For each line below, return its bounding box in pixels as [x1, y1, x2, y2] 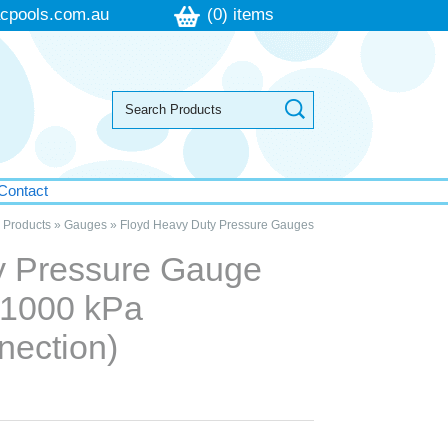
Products [2, 218, 51, 232]
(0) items [206, 5, 274, 24]
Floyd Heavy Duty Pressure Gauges [119, 218, 314, 232]
